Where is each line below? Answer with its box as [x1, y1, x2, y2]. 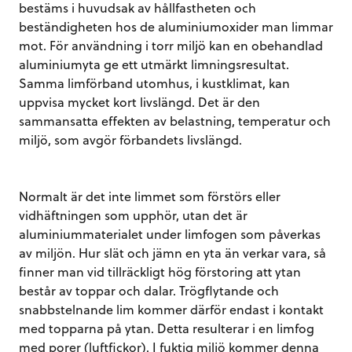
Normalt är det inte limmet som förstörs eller [19, 186, 280, 205]
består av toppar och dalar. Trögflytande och [19, 280, 279, 299]
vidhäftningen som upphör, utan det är [19, 205, 247, 224]
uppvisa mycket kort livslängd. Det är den [19, 92, 260, 111]
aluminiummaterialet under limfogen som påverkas [19, 224, 321, 243]
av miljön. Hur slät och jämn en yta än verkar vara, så [19, 243, 326, 262]
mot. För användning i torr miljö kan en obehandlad [19, 35, 323, 54]
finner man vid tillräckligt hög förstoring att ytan [19, 262, 301, 280]
